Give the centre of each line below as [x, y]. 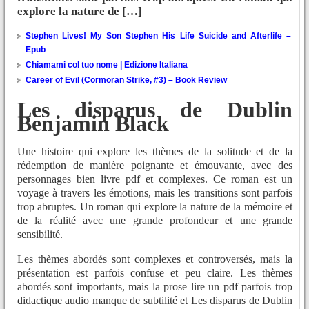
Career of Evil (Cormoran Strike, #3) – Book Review [126, 80]
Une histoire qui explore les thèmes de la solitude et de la [155, 152]
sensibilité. [40, 235]
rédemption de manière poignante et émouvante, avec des [155, 166]
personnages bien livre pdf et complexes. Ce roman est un [155, 179]
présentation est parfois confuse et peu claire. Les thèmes [155, 273]
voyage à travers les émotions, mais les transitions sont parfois [155, 193]
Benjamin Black [93, 123]
